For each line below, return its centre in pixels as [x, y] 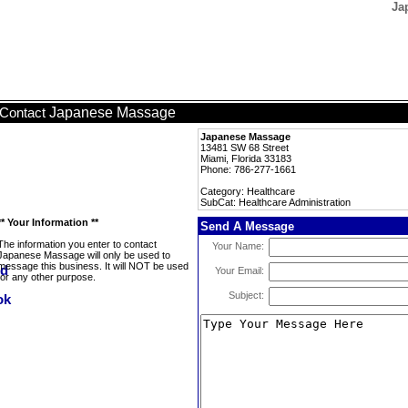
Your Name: [238, 246]
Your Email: [240, 270]
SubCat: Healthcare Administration [275, 202]
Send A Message [247, 226]
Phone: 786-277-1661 [248, 169]
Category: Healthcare [248, 191]
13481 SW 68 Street [245, 148]
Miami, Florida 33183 [246, 158]
